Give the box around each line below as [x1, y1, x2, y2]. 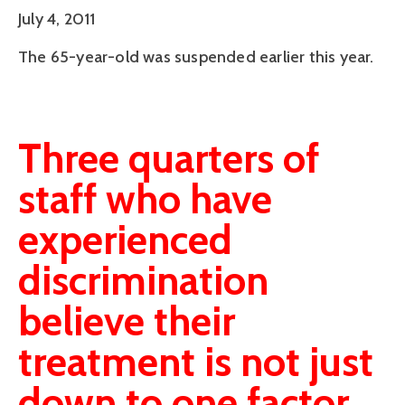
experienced [18, 214, 232, 264]
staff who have [18, 174, 272, 223]
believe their [18, 296, 235, 345]
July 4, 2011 [18, 8, 96, 29]
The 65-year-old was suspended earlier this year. [18, 46, 378, 67]
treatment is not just [18, 336, 373, 386]
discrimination [18, 255, 268, 305]
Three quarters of [18, 133, 319, 183]
